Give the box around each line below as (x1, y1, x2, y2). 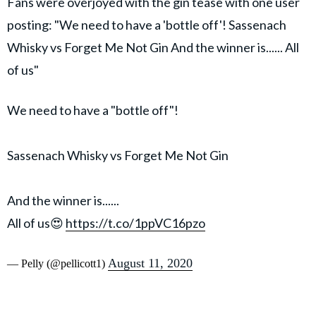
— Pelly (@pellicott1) (7, 257, 108, 270)
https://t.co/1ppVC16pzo (66, 215, 205, 231)
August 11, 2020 (108, 256, 193, 271)
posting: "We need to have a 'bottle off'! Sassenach (7, 17, 286, 33)
